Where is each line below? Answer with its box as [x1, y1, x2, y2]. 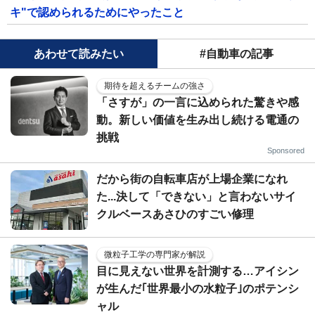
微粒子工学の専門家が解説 [104, 249, 205, 259]
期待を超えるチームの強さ [104, 80, 205, 91]
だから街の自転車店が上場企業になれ [96, 172, 288, 185]
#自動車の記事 [199, 47, 274, 60]
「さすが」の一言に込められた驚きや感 [96, 96, 299, 108]
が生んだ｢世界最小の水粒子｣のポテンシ [96, 282, 299, 295]
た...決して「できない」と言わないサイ [96, 190, 296, 202]
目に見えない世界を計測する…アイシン [96, 264, 299, 277]
